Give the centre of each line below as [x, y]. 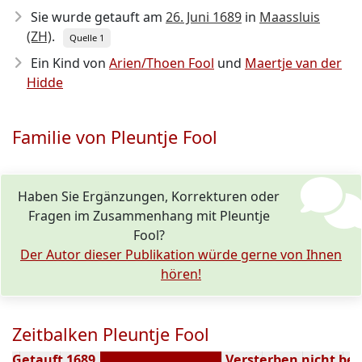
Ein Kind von [70, 63]
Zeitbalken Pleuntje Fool [111, 334]
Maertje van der [293, 63]
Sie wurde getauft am [98, 17]
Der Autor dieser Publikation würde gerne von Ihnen [181, 255]
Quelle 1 [87, 38]
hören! [181, 274]
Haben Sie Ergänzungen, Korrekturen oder [149, 196]
